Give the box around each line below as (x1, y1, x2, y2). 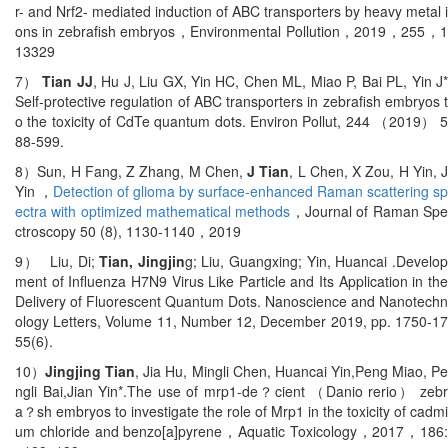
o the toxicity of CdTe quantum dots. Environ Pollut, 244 (15, 110, 375, 131)
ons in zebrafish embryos (15, 20, 176, 41)
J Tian (242, 160, 290, 181)
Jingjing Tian (45, 360, 136, 381)
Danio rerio (325, 380, 398, 401)
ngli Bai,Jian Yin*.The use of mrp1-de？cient (15, 380, 311, 401)
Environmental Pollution (190, 20, 340, 41)
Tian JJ (37, 70, 93, 91)
